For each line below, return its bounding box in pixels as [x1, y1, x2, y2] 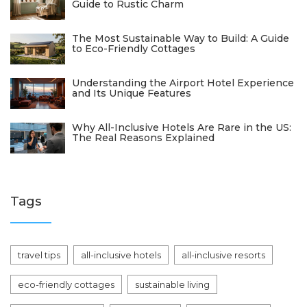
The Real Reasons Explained [72, 132, 214, 145]
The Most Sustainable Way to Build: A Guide [72, 32, 289, 45]
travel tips [18, 249, 60, 261]
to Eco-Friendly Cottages [72, 42, 195, 56]
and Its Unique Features [72, 87, 191, 100]
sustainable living [135, 279, 210, 291]
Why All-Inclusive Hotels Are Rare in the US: [72, 121, 291, 134]
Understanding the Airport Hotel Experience [72, 77, 294, 90]
